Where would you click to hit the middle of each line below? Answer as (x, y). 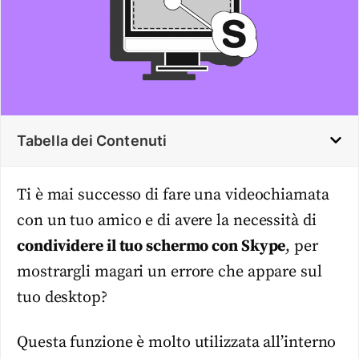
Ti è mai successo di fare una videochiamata (173, 195)
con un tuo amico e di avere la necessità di (167, 220)
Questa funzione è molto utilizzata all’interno (177, 343)
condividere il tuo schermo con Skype (151, 246)
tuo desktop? (62, 297)
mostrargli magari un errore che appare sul (169, 272)
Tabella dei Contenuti (92, 140)
